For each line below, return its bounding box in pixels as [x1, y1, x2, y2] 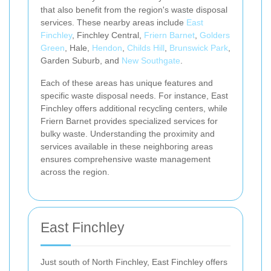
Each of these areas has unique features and [41, 78, 213, 88]
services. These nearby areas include [41, 18, 186, 28]
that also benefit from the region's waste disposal [41, 5, 227, 15]
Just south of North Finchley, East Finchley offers [41, 257, 227, 267]
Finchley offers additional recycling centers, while [41, 103, 227, 114]
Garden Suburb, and [41, 56, 122, 66]
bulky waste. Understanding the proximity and [41, 129, 215, 139]
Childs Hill [127, 43, 165, 53]
